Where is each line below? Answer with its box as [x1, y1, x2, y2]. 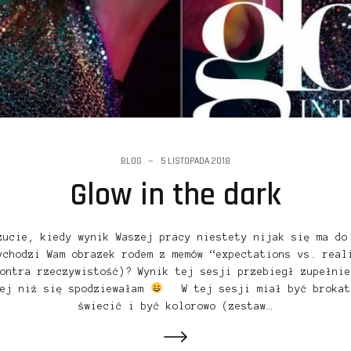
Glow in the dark [70, 175, 281, 215]
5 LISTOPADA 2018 [161, 154, 230, 167]
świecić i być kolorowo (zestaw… [78, 300, 273, 312]
